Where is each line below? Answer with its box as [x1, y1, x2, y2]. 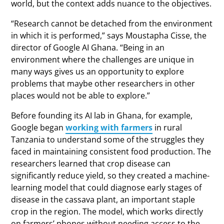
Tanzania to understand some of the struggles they [11, 134, 204, 145]
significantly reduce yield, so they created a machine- [11, 170, 210, 181]
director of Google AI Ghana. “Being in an [11, 42, 165, 53]
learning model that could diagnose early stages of [11, 182, 202, 193]
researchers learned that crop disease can [11, 158, 171, 169]
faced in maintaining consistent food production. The [11, 146, 211, 157]
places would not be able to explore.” [11, 90, 150, 101]
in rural [152, 122, 182, 133]
